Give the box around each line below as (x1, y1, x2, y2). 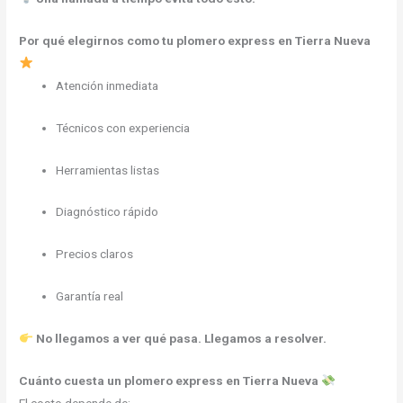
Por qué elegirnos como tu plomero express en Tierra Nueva (19, 32, 372, 48)
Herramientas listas (56, 162, 160, 177)
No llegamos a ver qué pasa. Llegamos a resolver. (35, 331, 327, 346)
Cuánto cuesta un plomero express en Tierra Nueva (19, 372, 322, 388)
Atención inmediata (56, 77, 159, 93)
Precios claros (56, 246, 134, 262)
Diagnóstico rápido (56, 204, 159, 219)
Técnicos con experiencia (56, 120, 191, 135)
